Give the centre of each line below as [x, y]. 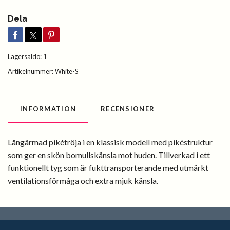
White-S [66, 72]
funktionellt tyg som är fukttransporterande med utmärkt [108, 168]
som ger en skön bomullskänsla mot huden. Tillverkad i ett [109, 155]
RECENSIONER [128, 109]
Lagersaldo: [25, 57]
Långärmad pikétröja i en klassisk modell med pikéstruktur [110, 142]
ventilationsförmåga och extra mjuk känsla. [83, 181]
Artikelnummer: [31, 72]
